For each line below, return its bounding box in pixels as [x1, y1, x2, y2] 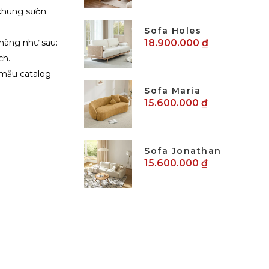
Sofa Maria [144, 85, 201, 96]
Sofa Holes [144, 25, 201, 36]
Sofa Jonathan [144, 145, 222, 156]
